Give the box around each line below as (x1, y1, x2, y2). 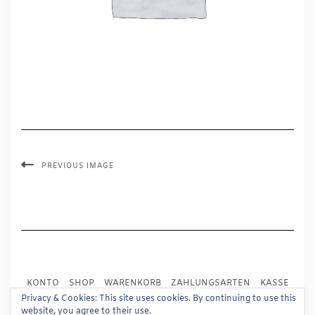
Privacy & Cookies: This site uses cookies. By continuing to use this (21, 293, 296, 304)
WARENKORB (103, 278, 161, 289)
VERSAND (62, 292, 105, 303)
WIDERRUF (206, 292, 253, 303)
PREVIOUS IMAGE (41, 162, 114, 171)
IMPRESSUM (114, 292, 169, 303)
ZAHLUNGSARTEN (170, 278, 250, 289)
